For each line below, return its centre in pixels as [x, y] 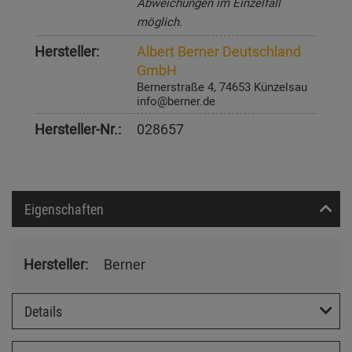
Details [43, 312]
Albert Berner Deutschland [219, 51]
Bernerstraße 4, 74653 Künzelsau [222, 87]
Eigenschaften [64, 209]
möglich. [159, 22]
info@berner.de [176, 101]
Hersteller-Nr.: [78, 129]
